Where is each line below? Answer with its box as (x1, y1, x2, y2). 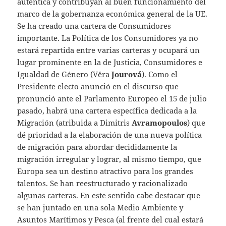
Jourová (111, 69, 142, 80)
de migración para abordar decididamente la (17, 142, 178, 152)
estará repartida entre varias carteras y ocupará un (17, 45, 200, 55)
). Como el (142, 69, 178, 80)
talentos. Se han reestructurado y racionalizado (17, 178, 188, 189)
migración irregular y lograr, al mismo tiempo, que (17, 154, 202, 164)
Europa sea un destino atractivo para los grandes (17, 166, 194, 177)
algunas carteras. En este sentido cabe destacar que (17, 190, 201, 201)
